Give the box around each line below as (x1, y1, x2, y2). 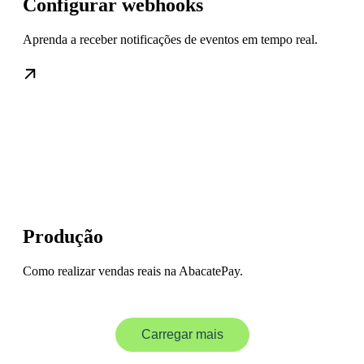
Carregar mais (141, 327, 223, 341)
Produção (23, 225, 103, 247)
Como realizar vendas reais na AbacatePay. (23, 263, 243, 278)
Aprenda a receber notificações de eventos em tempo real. (23, 32, 318, 46)
